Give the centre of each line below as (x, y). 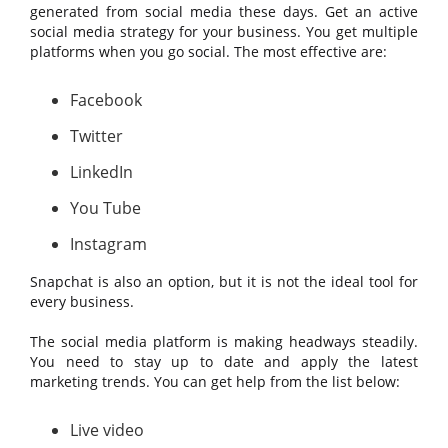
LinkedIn (101, 172)
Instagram (108, 244)
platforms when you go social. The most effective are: (208, 51)
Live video (107, 430)
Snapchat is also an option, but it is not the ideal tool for (224, 281)
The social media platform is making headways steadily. (224, 341)
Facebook (106, 100)
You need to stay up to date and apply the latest (224, 361)
